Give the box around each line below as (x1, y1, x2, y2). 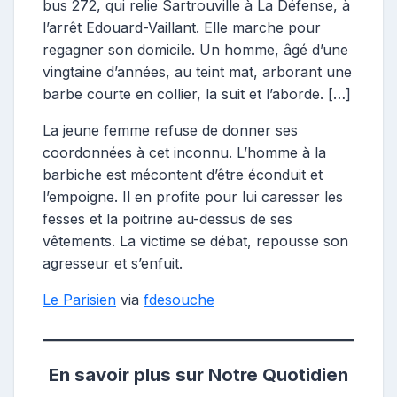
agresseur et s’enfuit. (43, 253, 183, 272)
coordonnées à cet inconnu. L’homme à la (43, 143, 326, 161)
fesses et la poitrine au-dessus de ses (43, 209, 292, 228)
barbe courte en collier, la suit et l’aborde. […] (43, 84, 351, 103)
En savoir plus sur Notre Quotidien (49, 362, 348, 385)
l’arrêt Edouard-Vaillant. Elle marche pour (43, 18, 321, 36)
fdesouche (144, 290, 214, 308)
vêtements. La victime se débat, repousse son (43, 231, 348, 250)
